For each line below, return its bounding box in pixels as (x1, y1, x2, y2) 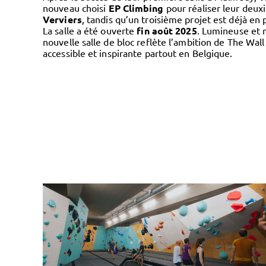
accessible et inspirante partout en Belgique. (43, 47, 233, 59)
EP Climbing (108, 2, 164, 14)
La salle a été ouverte (43, 24, 137, 36)
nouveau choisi (43, 2, 109, 14)
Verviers (43, 13, 82, 26)
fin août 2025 (137, 24, 197, 37)
